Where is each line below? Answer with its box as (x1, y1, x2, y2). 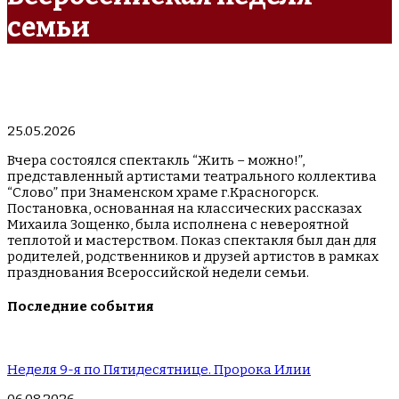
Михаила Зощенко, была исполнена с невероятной (7, 216, 349, 233)
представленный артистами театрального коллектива (7, 168, 377, 185)
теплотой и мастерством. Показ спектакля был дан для (7, 232, 377, 249)
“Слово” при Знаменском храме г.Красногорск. (7, 184, 319, 201)
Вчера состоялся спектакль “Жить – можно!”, (7, 152, 305, 169)
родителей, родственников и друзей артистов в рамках (7, 248, 379, 265)
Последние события (7, 298, 154, 315)
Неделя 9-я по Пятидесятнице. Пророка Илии (7, 362, 311, 379)
